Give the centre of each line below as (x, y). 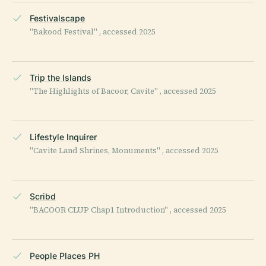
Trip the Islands (61, 77)
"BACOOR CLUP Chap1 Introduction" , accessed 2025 (128, 210)
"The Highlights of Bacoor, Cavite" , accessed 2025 (123, 91)
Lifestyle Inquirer (63, 137)
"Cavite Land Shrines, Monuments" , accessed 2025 (124, 150)
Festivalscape (57, 18)
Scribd (43, 196)
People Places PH (65, 255)
